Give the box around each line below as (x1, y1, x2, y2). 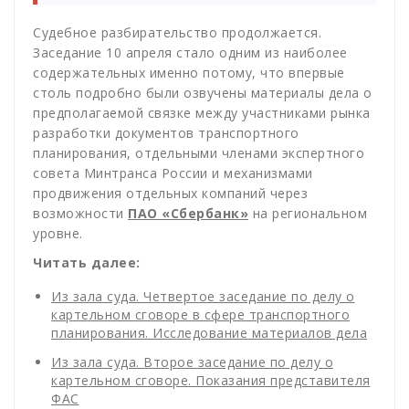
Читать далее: (33, 254, 141, 272)
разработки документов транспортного (33, 124, 299, 142)
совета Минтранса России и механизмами (33, 164, 313, 183)
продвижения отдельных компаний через (33, 184, 308, 203)
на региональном (248, 204, 367, 223)
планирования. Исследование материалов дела (51, 324, 367, 342)
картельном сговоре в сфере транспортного (51, 306, 350, 324)
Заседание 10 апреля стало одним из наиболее (33, 44, 348, 62)
